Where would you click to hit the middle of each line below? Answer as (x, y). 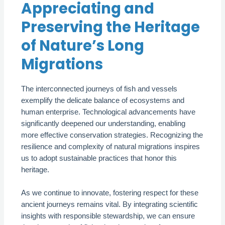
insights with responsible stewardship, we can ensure (108, 216)
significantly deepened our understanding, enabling (103, 124)
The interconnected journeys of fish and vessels (99, 89)
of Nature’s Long (83, 46)
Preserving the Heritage (111, 27)
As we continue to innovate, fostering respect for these (110, 193)
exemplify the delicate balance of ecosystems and (103, 101)
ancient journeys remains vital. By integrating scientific (110, 205)
